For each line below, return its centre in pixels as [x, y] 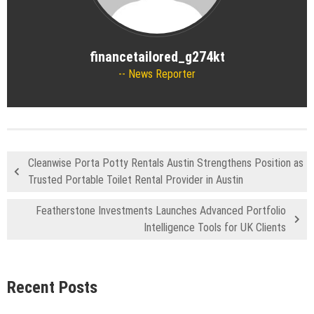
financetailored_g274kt [157, 56]
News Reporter [161, 74]
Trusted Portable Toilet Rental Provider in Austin [136, 179]
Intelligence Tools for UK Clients [215, 227]
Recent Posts [52, 287]
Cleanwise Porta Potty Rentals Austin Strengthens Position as [166, 163]
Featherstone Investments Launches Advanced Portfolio [161, 210]
